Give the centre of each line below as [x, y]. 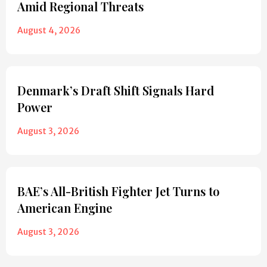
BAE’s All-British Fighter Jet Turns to [118, 191]
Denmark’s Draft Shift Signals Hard [116, 91]
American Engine [66, 208]
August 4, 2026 [49, 31]
